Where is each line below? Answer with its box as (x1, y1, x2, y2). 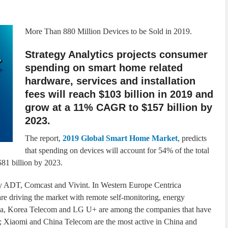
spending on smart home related (25, 62, 183, 73)
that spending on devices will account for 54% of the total (25, 146, 209, 155)
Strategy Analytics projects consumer (25, 49, 208, 60)
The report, (25, 134, 63, 142)
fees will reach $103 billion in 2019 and (25, 89, 213, 100)
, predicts (178, 134, 207, 142)
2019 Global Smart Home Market (63, 134, 178, 142)
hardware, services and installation (25, 75, 195, 87)
